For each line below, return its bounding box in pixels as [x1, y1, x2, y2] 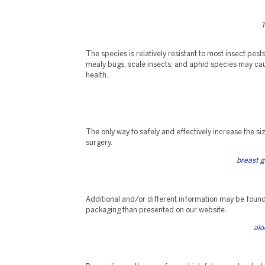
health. [86, 72, 108, 79]
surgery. [86, 140, 112, 146]
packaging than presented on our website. [86, 207, 227, 214]
